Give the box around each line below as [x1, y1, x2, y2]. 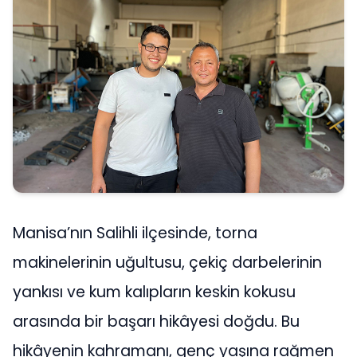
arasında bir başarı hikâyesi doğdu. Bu [13, 311, 300, 333]
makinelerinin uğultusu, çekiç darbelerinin [13, 252, 322, 274]
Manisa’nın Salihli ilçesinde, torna [13, 222, 257, 245]
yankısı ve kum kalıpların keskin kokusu [13, 281, 296, 304]
